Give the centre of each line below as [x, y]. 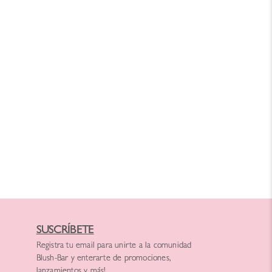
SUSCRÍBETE [65, 231]
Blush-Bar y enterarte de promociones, [103, 259]
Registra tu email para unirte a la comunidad [114, 246]
